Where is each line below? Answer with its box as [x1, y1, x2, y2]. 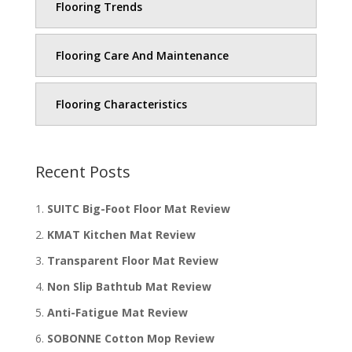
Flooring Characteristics [55, 97, 187, 112]
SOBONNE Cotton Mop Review [46, 330, 214, 346]
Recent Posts [35, 160, 130, 182]
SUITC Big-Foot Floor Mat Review [46, 200, 230, 216]
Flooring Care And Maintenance [55, 48, 229, 64]
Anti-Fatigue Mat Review [46, 304, 188, 320]
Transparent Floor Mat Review [46, 252, 218, 268]
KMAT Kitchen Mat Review [46, 226, 196, 242]
